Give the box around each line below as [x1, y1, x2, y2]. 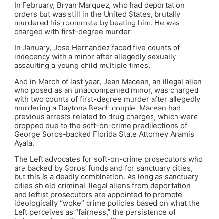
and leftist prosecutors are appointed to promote [14, 190, 182, 199]
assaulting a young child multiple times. [14, 61, 150, 70]
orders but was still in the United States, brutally [14, 9, 180, 19]
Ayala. [14, 138, 34, 148]
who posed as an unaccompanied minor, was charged [14, 86, 198, 95]
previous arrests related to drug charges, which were [14, 112, 198, 122]
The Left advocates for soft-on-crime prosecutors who [14, 154, 203, 164]
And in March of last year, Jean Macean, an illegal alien [14, 77, 202, 87]
